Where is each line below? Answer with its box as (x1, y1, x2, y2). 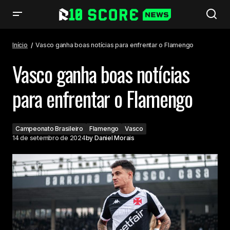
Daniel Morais (94, 134, 135, 142)
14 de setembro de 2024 (12, 134, 86, 142)
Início (12, 41, 28, 49)
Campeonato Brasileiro (15, 125, 83, 132)
